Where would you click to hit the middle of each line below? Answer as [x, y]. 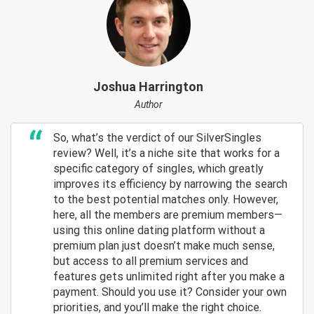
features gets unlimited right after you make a [169, 276]
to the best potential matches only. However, [166, 199]
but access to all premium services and [151, 261]
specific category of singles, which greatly [158, 168]
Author [148, 104]
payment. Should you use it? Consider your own [170, 292]
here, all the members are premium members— [168, 214]
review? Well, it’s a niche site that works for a [166, 153]
